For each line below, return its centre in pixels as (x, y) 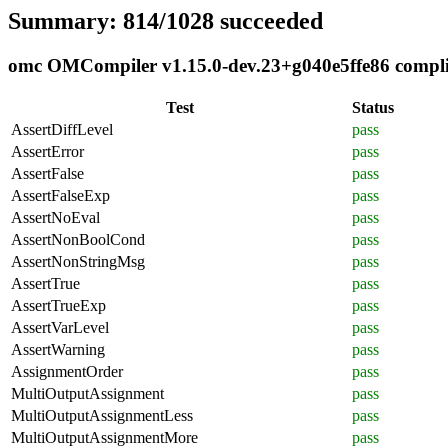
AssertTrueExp (58, 305)
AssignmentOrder (67, 371)
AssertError (47, 151)
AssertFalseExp (60, 195)
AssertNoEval (55, 217)
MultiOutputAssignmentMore (104, 437)
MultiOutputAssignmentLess (102, 415)
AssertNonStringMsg (78, 261)
